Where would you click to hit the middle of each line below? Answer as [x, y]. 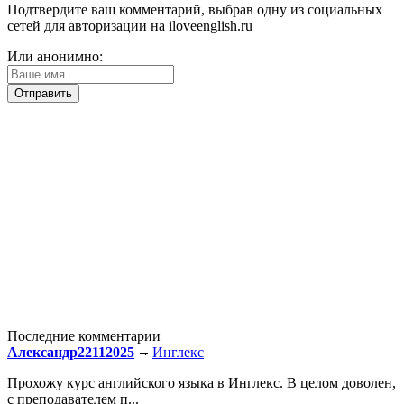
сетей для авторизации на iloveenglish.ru [130, 25]
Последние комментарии [84, 335]
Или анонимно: [55, 56]
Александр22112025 [71, 352]
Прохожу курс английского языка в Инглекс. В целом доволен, [202, 382]
